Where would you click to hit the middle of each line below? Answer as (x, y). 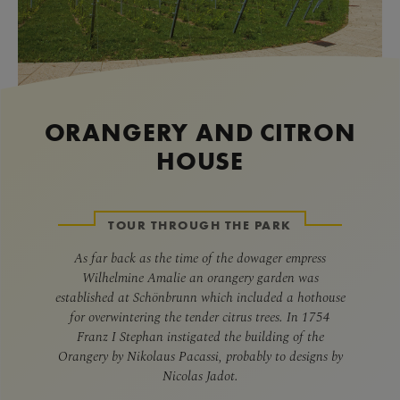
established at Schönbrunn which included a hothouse (200, 296)
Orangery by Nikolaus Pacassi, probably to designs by (200, 355)
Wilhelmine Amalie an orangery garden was (200, 277)
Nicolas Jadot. (200, 375)
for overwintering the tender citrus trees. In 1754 (200, 316)
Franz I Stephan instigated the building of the (200, 336)
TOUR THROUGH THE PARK (200, 225)
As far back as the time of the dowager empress (200, 257)
